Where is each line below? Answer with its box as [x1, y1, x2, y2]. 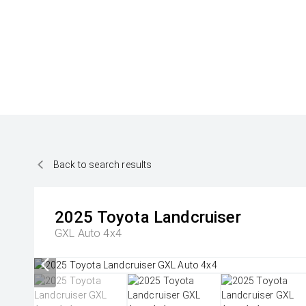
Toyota [96, 208, 150, 227]
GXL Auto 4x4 [55, 227, 122, 240]
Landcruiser [153, 208, 241, 227]
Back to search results [53, 158, 152, 170]
